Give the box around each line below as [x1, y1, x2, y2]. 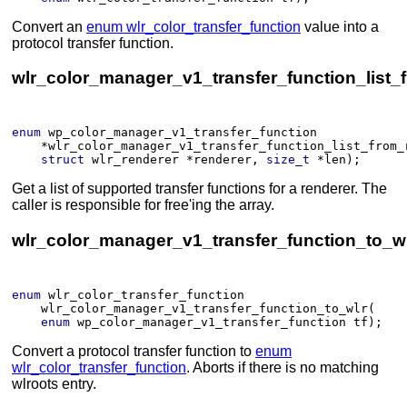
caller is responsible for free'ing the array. [12, 197, 274, 213]
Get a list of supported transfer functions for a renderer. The [12, 181, 387, 197]
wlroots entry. [12, 375, 96, 392]
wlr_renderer [92, 153, 179, 167]
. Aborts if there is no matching [186, 359, 379, 375]
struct [41, 153, 84, 167]
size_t [266, 153, 310, 167]
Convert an [12, 18, 86, 35]
